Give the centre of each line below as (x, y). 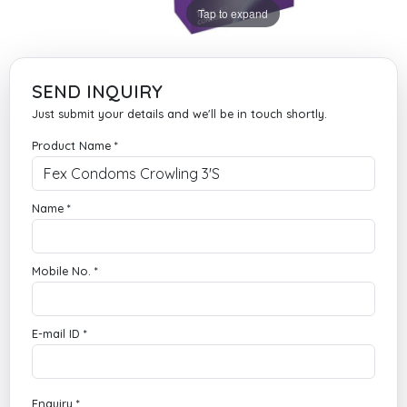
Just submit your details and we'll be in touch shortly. (179, 114)
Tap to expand (233, 13)
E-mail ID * (60, 333)
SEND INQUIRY (97, 91)
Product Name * (75, 145)
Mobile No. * (65, 271)
